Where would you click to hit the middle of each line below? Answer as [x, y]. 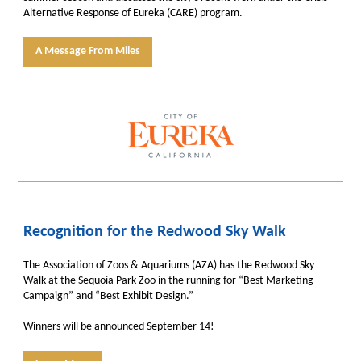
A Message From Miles [88, 51]
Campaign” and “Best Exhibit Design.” [108, 296]
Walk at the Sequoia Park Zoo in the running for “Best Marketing [168, 281]
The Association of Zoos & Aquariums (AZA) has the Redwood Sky [169, 266]
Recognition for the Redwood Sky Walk [155, 232]
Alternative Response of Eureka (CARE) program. [133, 13]
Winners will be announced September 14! [119, 327]
